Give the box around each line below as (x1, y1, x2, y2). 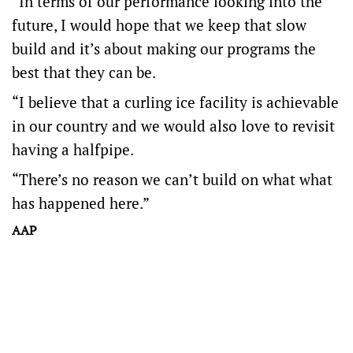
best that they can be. (12, 62, 156, 82)
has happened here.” (12, 193, 150, 213)
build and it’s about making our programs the (12, 39, 316, 58)
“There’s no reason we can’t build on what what (12, 169, 333, 189)
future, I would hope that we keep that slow (12, 15, 307, 35)
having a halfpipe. (12, 139, 134, 159)
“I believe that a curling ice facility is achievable (12, 92, 339, 112)
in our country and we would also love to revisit (12, 116, 335, 136)
